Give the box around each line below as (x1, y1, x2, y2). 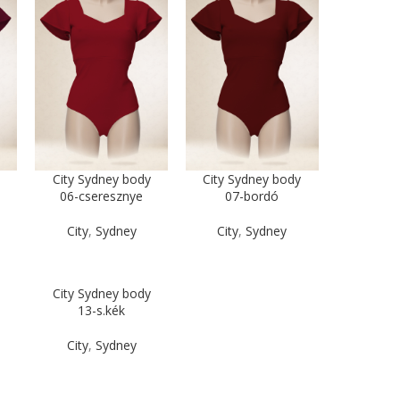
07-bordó (225, 187, 279, 204)
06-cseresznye (60, 187, 144, 204)
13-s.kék (78, 301, 126, 319)
